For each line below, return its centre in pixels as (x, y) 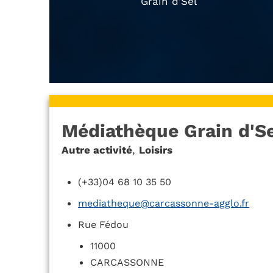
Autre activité (97, 150)
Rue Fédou (104, 225)
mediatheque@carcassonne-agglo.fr (164, 204)
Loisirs (155, 150)
